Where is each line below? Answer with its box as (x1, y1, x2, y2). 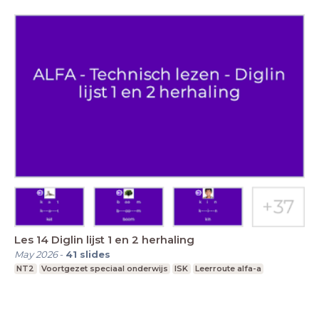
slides (80, 249, 110, 261)
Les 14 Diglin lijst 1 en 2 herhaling (14, 233, 194, 247)
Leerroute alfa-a (195, 263, 262, 274)
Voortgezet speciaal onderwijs (41, 263, 168, 274)
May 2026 (14, 249, 58, 261)
